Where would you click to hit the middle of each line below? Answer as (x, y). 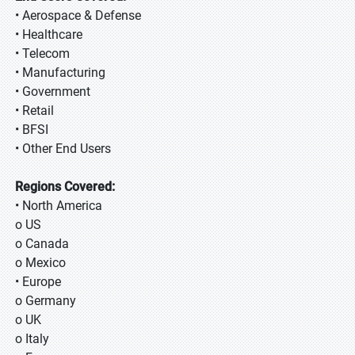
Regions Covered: (65, 187)
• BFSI (32, 130)
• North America (59, 206)
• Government (53, 92)
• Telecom (42, 53)
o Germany (46, 301)
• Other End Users (63, 149)
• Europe (38, 282)
